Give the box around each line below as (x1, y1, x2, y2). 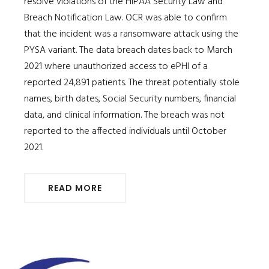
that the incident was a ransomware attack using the (24, 26, 238, 42)
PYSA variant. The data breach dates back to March (24, 42, 232, 58)
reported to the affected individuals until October (24, 123, 226, 139)
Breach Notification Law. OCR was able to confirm (24, 10, 227, 26)
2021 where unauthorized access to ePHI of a (24, 58, 208, 74)
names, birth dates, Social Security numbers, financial (24, 91, 236, 107)
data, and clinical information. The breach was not (24, 107, 225, 123)
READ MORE (48, 181, 102, 194)
